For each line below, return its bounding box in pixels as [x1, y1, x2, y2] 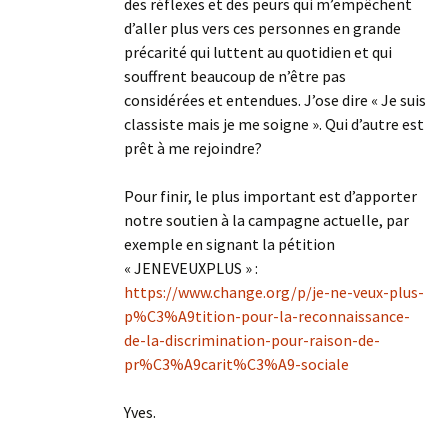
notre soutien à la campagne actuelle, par [124, 210, 409, 231]
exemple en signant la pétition [124, 234, 335, 255]
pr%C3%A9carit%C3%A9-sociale [124, 354, 349, 375]
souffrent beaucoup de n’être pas [124, 66, 346, 87]
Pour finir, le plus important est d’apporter [124, 186, 417, 207]
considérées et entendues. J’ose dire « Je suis [124, 90, 426, 111]
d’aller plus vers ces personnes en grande [124, 18, 401, 39]
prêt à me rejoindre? [124, 138, 262, 159]
